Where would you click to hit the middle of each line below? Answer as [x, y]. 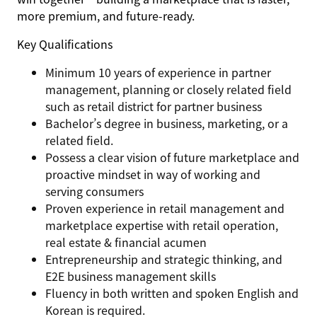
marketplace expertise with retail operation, [162, 225]
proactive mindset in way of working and [153, 174]
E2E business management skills [131, 276]
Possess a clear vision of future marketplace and [172, 157]
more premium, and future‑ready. [106, 16]
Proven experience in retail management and [165, 208]
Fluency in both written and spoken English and [172, 293]
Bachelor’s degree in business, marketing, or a [167, 123]
